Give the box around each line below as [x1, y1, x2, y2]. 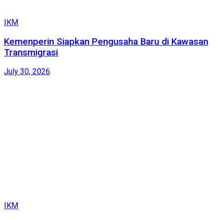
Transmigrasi [4, 47, 58, 58]
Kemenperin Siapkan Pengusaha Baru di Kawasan [4, 36, 208, 47]
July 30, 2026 [4, 67, 50, 77]
